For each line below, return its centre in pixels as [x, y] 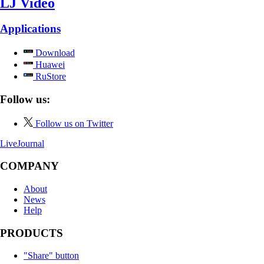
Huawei [49, 65]
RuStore [49, 77]
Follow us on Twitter [74, 123]
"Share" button [51, 256]
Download [54, 53]
